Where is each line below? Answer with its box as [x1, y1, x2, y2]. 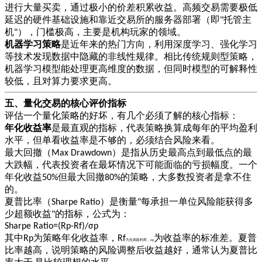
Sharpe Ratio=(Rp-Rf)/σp [5, 221, 98, 231]
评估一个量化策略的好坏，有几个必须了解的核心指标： [5, 110, 239, 120]
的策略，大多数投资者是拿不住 [120, 171, 251, 182]
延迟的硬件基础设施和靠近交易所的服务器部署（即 [5, 14, 220, 25]
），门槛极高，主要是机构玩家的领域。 [18, 26, 186, 37]
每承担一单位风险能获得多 [141, 196, 253, 206]
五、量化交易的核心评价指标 [5, 98, 126, 108]
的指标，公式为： [55, 208, 130, 219]
